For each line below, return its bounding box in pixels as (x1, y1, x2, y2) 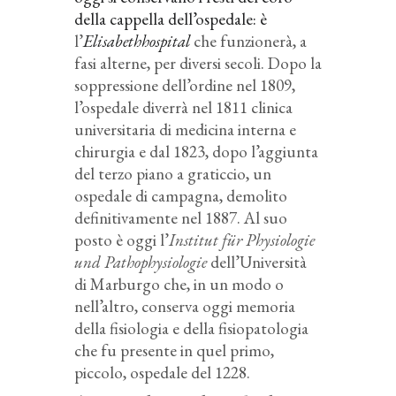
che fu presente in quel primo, (74, 339, 274, 362)
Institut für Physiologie (169, 229, 315, 252)
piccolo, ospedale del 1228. (74, 362, 250, 385)
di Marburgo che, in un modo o (74, 273, 284, 296)
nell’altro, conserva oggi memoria (74, 295, 295, 318)
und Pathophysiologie (74, 251, 210, 274)
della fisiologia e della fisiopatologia (74, 317, 308, 340)
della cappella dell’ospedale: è (74, 8, 267, 31)
